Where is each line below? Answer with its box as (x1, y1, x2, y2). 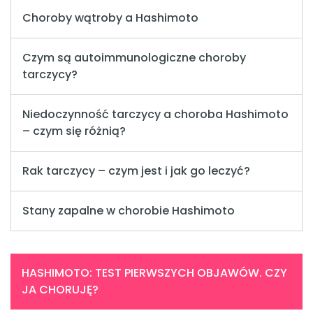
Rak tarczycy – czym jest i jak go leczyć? (22, 163, 250, 180)
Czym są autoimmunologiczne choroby (22, 50, 246, 66)
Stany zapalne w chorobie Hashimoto (22, 203, 235, 219)
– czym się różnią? (22, 123, 126, 140)
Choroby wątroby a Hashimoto (22, 10, 198, 27)
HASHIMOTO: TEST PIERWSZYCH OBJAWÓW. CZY (22, 265, 287, 282)
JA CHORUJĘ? (22, 282, 99, 298)
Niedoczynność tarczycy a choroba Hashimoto (22, 106, 289, 123)
